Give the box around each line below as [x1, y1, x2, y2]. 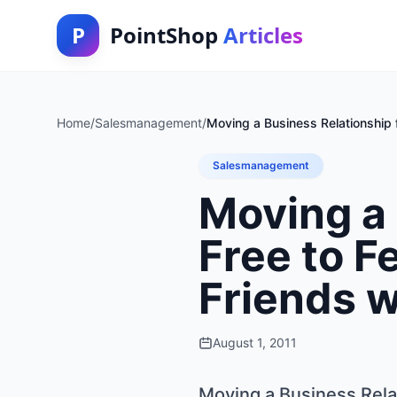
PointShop [110, 20, 223, 50]
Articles [223, 20, 303, 50]
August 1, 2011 [213, 335, 297, 350]
